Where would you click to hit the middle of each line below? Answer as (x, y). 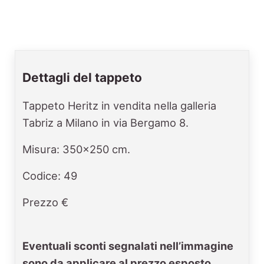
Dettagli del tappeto (82, 77)
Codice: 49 (50, 176)
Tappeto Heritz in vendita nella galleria (119, 106)
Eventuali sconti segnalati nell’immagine (128, 245)
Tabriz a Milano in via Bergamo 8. (105, 123)
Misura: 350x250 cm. (76, 149)
